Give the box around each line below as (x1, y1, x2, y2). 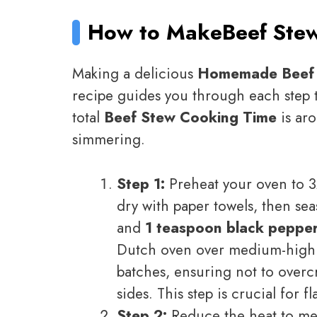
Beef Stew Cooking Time (104, 107, 277, 129)
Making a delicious (72, 63, 197, 85)
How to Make (88, 16, 223, 47)
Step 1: (117, 173, 165, 195)
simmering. (72, 129, 145, 151)
